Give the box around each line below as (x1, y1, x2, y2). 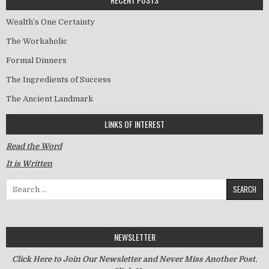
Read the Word (6, 142, 62, 151)
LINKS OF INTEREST (104, 118, 165, 131)
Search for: (5, 180, 48, 189)
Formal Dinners (6, 56, 67, 65)
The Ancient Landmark (6, 94, 93, 104)
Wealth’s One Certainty (6, 17, 95, 27)
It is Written (6, 159, 52, 169)
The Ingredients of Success (6, 75, 111, 85)
